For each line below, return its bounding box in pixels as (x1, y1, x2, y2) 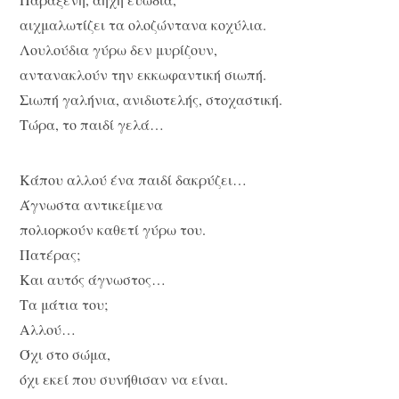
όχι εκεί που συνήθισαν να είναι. (20, 369, 229, 388)
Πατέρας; (20, 244, 81, 264)
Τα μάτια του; (20, 294, 109, 313)
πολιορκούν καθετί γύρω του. (20, 219, 207, 239)
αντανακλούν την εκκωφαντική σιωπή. (20, 64, 267, 84)
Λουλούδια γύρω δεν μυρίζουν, (20, 39, 218, 59)
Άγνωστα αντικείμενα (20, 194, 164, 214)
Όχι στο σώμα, (20, 344, 111, 363)
